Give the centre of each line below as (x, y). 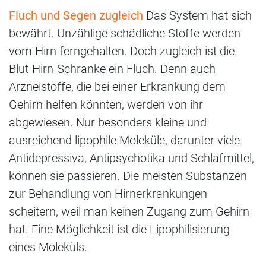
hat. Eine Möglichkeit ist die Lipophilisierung (119, 229)
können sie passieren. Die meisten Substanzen (128, 176)
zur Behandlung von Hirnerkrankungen (108, 194)
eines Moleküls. (48, 247)
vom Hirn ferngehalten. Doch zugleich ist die (122, 51)
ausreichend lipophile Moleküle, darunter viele (124, 140)
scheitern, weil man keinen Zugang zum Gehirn (129, 212)
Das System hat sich (197, 16)
